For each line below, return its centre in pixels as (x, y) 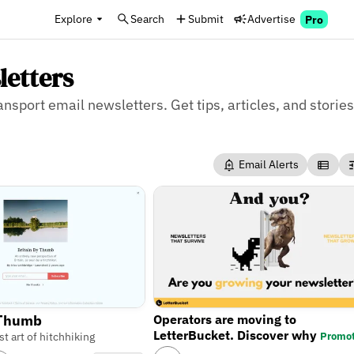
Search (147, 19)
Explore (73, 19)
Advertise (271, 19)
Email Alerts (267, 164)
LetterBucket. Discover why (236, 335)
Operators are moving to (224, 319)
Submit (206, 19)
